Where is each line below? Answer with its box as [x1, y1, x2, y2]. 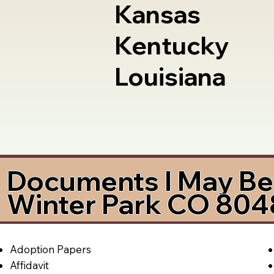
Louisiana [114, 61, 226, 92]
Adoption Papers [9, 242, 91, 256]
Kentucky [114, 30, 229, 61]
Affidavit [9, 258, 49, 272]
